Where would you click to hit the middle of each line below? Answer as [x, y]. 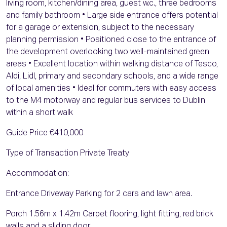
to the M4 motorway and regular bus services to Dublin [106, 101]
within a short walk [40, 113]
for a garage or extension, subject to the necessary [100, 28]
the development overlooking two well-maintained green [108, 52]
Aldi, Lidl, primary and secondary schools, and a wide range [112, 77]
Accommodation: [37, 174]
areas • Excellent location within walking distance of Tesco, [112, 65]
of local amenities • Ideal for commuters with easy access [111, 89]
